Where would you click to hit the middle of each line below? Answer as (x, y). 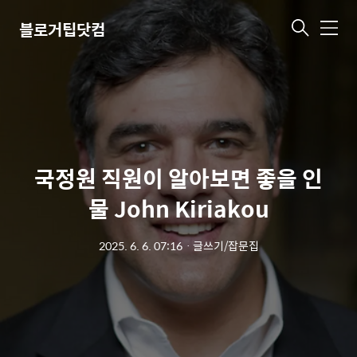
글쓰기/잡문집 (226, 245)
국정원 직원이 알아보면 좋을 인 (178, 178)
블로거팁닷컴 (62, 29)
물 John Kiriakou (178, 208)
